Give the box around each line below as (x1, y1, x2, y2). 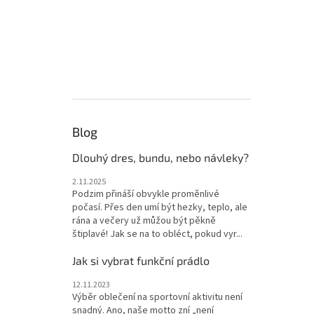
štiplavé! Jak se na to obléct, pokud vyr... (72, 226, 243, 241)
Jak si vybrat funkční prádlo (72, 253, 210, 267)
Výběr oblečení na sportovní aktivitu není (72, 289, 243, 304)
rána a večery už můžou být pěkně (72, 213, 216, 228)
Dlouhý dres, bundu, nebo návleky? (72, 150, 249, 164)
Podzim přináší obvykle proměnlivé (72, 186, 219, 201)
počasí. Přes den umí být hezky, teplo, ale (72, 200, 247, 214)
